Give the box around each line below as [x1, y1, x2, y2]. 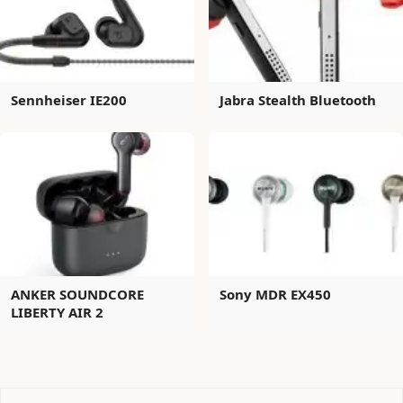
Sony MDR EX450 [219, 284, 331, 303]
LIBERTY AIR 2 [11, 302, 103, 321]
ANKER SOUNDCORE [11, 284, 144, 303]
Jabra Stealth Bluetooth [219, 90, 376, 109]
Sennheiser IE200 [11, 90, 127, 109]
